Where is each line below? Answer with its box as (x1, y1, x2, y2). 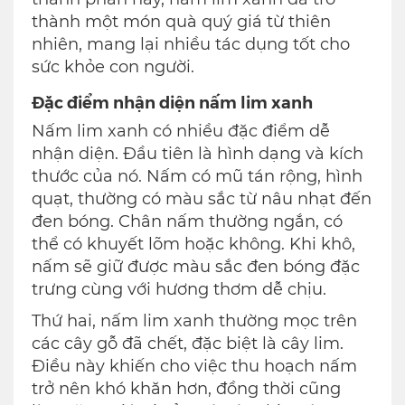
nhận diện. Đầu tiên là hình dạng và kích (32, 144, 363, 165)
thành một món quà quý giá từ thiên (32, 12, 331, 33)
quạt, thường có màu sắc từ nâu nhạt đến (32, 189, 372, 210)
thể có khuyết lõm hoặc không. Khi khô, (32, 234, 355, 255)
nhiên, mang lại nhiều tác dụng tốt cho (32, 34, 350, 55)
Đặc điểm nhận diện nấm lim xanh (32, 90, 313, 114)
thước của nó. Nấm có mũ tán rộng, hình (32, 166, 363, 187)
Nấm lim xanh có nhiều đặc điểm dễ (32, 121, 330, 142)
